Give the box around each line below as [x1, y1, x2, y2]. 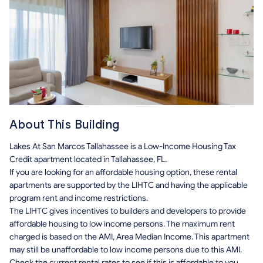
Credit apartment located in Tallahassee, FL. [9, 154, 167, 165]
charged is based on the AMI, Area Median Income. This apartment [9, 232, 249, 242]
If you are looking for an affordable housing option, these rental [9, 167, 237, 178]
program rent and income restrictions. [9, 193, 148, 204]
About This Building [9, 117, 120, 133]
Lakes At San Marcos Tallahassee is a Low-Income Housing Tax [9, 141, 236, 152]
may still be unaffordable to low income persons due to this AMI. [9, 245, 242, 255]
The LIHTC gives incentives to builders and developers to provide [9, 206, 246, 217]
